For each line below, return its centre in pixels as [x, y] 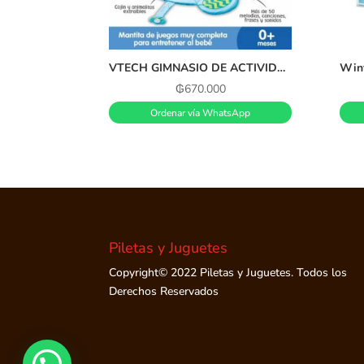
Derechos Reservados [164, 291]
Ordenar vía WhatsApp [201, 113]
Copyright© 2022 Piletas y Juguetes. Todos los [228, 272]
